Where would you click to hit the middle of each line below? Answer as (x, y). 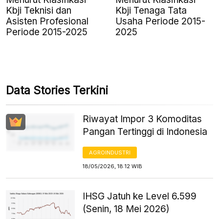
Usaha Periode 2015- (160, 21)
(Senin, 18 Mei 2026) (126, 209)
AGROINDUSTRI (110, 152)
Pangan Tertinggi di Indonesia (145, 131)
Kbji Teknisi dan (39, 10)
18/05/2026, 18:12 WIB (113, 166)
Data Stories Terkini (57, 90)
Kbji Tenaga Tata (151, 10)
